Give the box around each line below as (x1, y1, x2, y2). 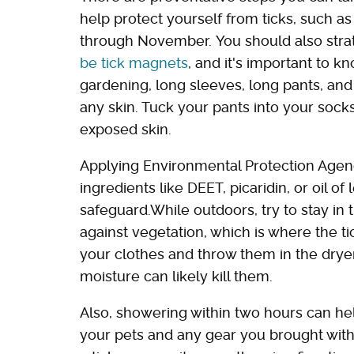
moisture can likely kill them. (80, 268, 277, 285)
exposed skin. (80, 121, 175, 138)
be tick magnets (80, 55, 188, 72)
